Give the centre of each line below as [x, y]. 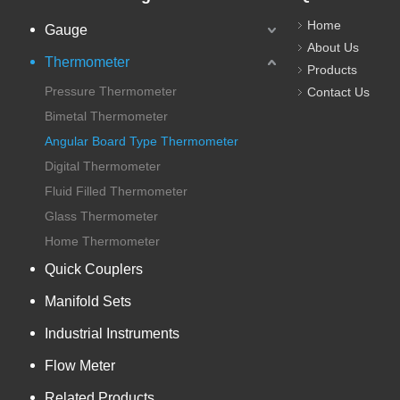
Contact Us [338, 92]
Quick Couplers [94, 269]
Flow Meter [80, 365]
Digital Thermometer [103, 166]
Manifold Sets [88, 301]
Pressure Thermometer [111, 91]
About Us [333, 47]
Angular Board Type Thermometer [142, 141]
